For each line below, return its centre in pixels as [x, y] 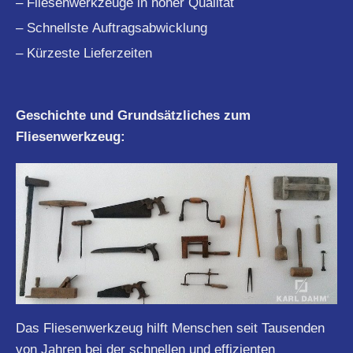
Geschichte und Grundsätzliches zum [133, 116]
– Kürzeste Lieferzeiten [84, 54]
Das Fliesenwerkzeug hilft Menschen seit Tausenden [170, 328]
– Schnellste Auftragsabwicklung [111, 28]
